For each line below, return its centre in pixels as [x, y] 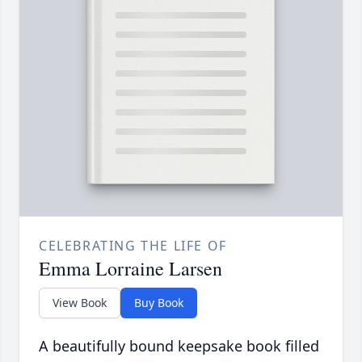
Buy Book [159, 303]
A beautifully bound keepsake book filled [179, 346]
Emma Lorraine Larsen [130, 269]
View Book [80, 303]
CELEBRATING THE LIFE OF [133, 246]
